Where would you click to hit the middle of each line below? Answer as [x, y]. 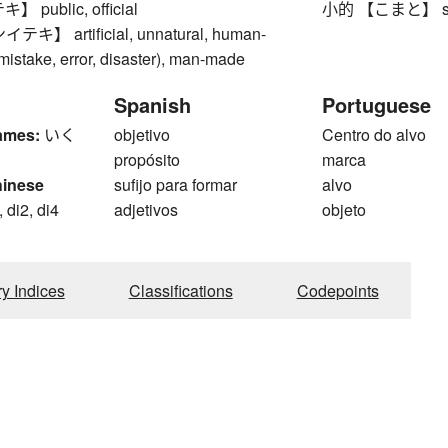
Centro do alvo [374, 134]
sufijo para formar [175, 184]
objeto [344, 209]
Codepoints [337, 290]
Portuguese [377, 104]
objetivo [142, 134]
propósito [147, 159]
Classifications [180, 290]
